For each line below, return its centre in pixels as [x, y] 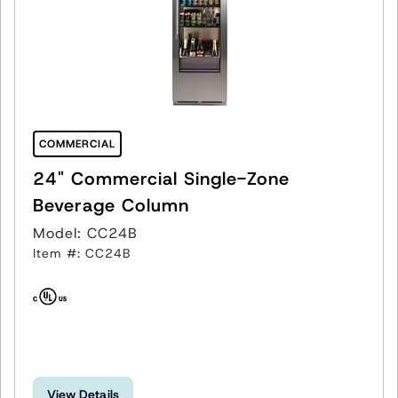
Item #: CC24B [82, 253]
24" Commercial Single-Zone [161, 178]
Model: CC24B [85, 233]
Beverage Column [111, 205]
